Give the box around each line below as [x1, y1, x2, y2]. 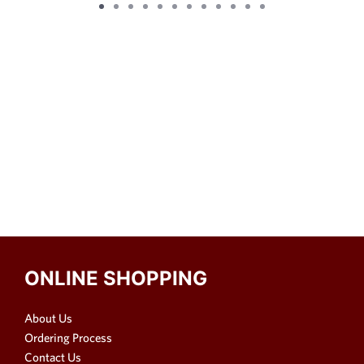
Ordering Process [24, 330, 112, 344]
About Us [24, 310, 72, 325]
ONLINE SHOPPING [24, 266, 207, 290]
